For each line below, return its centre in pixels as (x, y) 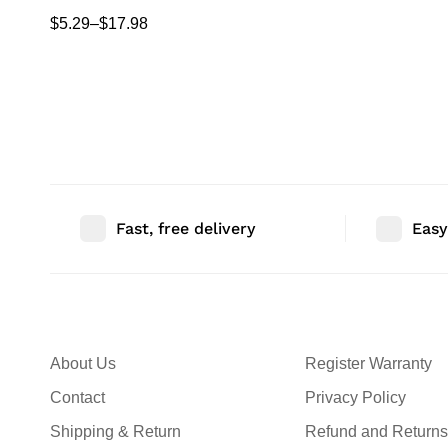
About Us (83, 363)
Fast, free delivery (185, 228)
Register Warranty (368, 363)
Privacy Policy (355, 397)
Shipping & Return (115, 431)
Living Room (95, 39)
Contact (77, 397)
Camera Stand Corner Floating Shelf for (190, 15)
